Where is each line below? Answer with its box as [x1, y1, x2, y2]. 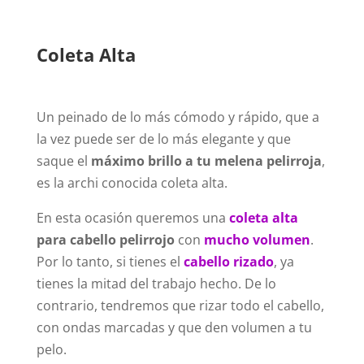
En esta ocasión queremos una [36, 209, 229, 227]
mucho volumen [203, 231, 310, 249]
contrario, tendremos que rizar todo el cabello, [36, 297, 324, 315]
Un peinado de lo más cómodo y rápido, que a [36, 108, 319, 127]
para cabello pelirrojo [36, 231, 175, 249]
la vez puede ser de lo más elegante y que [36, 130, 291, 149]
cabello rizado [183, 253, 274, 271]
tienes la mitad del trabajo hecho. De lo [36, 275, 276, 293]
